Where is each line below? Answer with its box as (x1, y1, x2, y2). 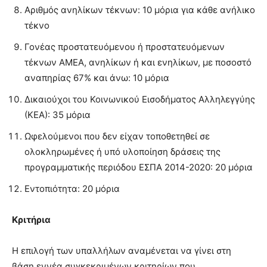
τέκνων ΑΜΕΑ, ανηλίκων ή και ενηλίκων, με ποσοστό (24, 56, 252, 68)
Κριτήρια (12, 213, 51, 225)
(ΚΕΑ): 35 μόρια (24, 108, 91, 120)
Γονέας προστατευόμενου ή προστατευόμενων (24, 41, 225, 52)
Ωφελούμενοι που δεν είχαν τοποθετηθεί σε (24, 130, 210, 142)
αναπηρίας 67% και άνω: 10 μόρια (24, 72, 169, 83)
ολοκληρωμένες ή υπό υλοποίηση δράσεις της (24, 145, 221, 157)
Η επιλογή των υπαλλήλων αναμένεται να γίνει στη (12, 244, 231, 256)
